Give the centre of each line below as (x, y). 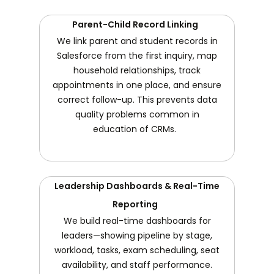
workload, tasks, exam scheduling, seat (137, 250)
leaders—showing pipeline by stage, (137, 235)
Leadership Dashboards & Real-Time (137, 186)
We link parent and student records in (137, 41)
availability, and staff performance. (137, 265)
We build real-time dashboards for (137, 220)
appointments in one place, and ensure (137, 85)
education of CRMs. (137, 129)
